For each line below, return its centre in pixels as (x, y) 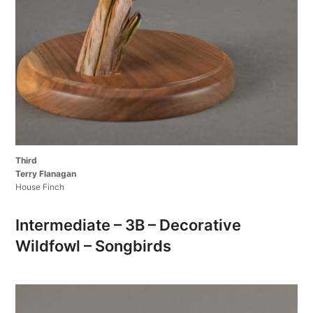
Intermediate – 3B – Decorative (129, 225)
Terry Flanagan (46, 173)
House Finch (40, 187)
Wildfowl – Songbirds (94, 246)
